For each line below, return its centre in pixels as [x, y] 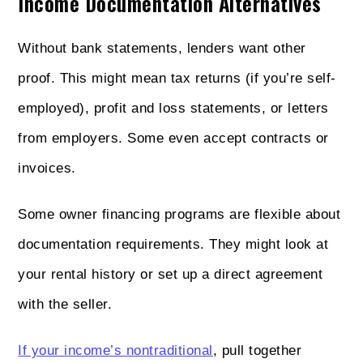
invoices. [47, 168]
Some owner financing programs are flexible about [179, 214]
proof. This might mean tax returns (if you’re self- [177, 78]
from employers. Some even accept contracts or [173, 138]
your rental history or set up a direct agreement [171, 274]
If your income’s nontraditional [115, 350]
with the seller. [65, 304]
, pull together [257, 350]
